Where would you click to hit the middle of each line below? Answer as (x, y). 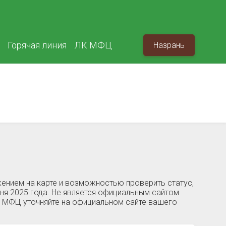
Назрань (169, 45)
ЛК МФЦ (93, 45)
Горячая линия (37, 45)
